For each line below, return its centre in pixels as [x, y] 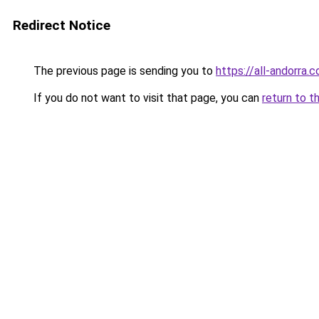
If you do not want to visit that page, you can [146, 98]
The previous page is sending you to [123, 71]
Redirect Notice [62, 25]
